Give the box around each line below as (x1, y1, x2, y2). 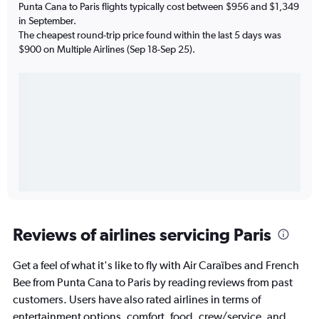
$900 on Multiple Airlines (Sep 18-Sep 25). (19, 43, 195, 55)
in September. (19, 14, 76, 26)
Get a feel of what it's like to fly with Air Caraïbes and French (13, 258, 299, 273)
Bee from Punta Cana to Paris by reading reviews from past (13, 276, 293, 290)
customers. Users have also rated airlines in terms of (13, 293, 261, 307)
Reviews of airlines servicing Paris (13, 224, 271, 245)
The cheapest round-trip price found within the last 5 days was (19, 28, 281, 41)
